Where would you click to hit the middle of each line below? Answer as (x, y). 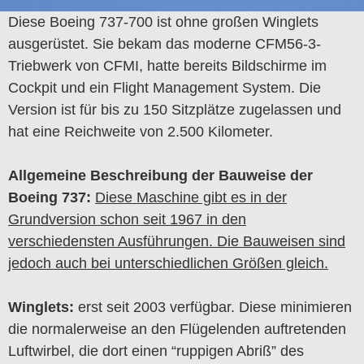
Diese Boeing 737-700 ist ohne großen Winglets (163, 22)
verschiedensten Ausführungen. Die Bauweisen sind (177, 242)
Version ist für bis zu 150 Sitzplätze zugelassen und (175, 110)
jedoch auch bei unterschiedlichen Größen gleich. (168, 264)
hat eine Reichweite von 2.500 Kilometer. (141, 132)
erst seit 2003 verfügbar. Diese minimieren (213, 308)
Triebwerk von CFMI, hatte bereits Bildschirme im (167, 66)
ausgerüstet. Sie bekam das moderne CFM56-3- (165, 44)
